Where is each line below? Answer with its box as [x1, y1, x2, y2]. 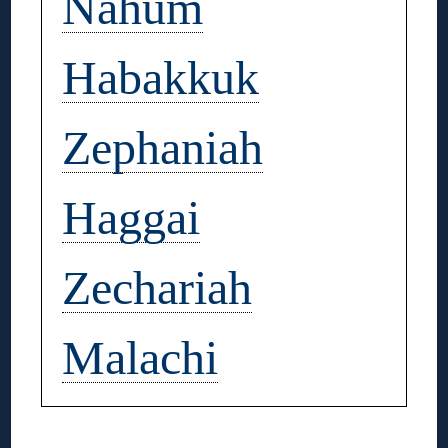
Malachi [62, 330, 219, 384]
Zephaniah [62, 120, 264, 174]
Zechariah [62, 260, 253, 314]
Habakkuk [62, 50, 260, 104]
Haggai [62, 190, 201, 244]
